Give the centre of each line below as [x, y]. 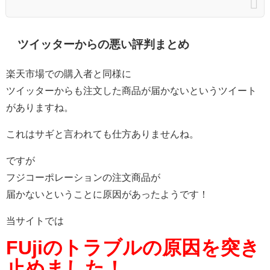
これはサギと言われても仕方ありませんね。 [102, 134]
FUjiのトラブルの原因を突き [133, 247]
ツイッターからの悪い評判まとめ [104, 45]
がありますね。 [40, 107]
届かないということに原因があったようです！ [107, 194]
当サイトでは [35, 221]
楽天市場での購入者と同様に [69, 74]
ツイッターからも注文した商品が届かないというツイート [131, 90]
